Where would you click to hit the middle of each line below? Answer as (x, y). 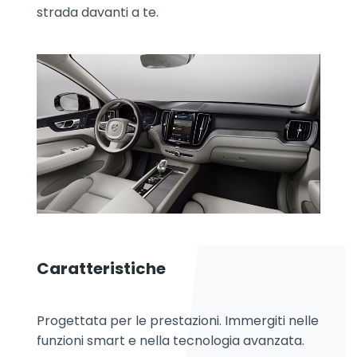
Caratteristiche (101, 269)
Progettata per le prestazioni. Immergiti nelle (178, 321)
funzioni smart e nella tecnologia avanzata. (171, 341)
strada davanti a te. (98, 13)
